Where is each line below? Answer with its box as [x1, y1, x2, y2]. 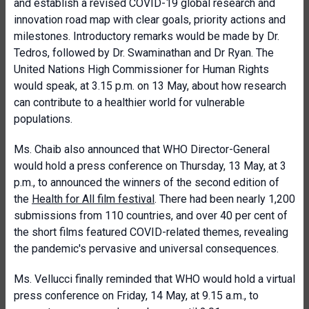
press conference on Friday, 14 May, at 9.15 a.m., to [14, 289, 259, 302]
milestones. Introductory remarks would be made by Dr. [14, 30, 279, 43]
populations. [14, 112, 72, 126]
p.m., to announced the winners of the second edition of [14, 176, 279, 189]
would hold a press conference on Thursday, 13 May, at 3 [14, 159, 286, 172]
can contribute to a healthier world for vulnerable [14, 96, 245, 109]
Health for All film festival [32, 192, 154, 206]
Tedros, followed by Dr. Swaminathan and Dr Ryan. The [14, 46, 274, 59]
